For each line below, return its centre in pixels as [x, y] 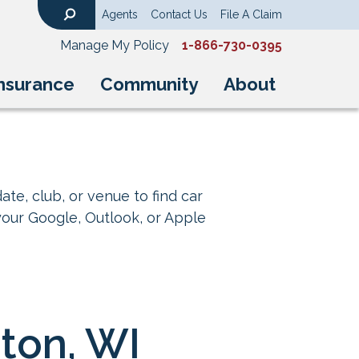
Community [149, 84]
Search [80, 26]
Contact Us [179, 14]
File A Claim [251, 14]
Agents [120, 14]
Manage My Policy [115, 45]
